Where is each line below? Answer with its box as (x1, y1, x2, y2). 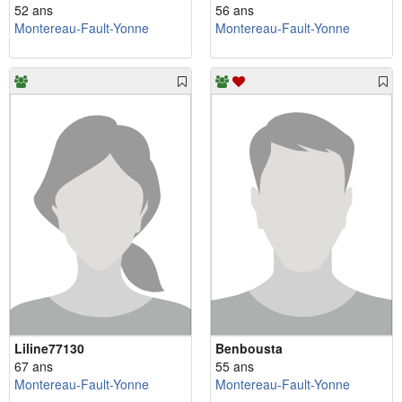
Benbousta (215, 339, 283, 358)
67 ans (14, 357, 53, 376)
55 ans (215, 357, 254, 376)
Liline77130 (14, 339, 84, 358)
